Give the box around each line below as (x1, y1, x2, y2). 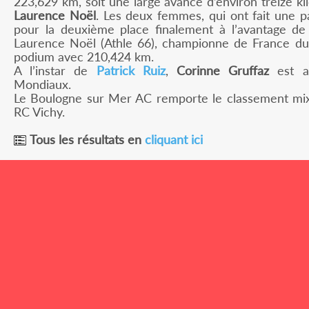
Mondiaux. (14, 77, 71, 92)
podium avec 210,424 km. (14, 49, 154, 65)
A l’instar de (14, 63, 97, 79)
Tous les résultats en (30, 132, 145, 148)
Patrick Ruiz (96, 63, 166, 79)
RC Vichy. (14, 104, 65, 120)
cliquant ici (145, 132, 203, 148)
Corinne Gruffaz (176, 63, 270, 79)
